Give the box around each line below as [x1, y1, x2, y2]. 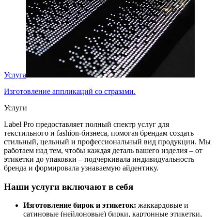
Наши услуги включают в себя [4, 181, 133, 192]
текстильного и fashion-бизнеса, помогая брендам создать [4, 128, 194, 137]
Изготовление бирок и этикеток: [23, 201, 138, 210]
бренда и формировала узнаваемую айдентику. [4, 163, 158, 172]
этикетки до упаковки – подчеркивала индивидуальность [4, 155, 194, 163]
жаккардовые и [138, 201, 188, 210]
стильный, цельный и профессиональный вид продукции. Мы [4, 137, 211, 146]
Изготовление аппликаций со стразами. [4, 87, 136, 95]
